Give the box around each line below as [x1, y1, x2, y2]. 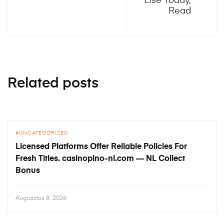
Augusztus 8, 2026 [15, 195, 66, 202]
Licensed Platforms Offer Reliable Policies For [15, 143, 187, 151]
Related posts [7, 76, 98, 91]
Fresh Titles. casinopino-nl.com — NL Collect [15, 155, 185, 163]
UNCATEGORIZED [19, 130, 68, 136]
